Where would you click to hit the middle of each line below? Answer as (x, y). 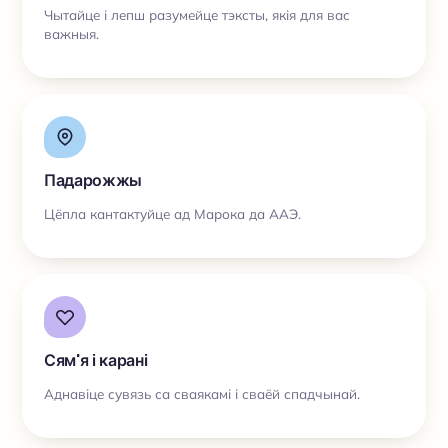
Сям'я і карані (96, 360)
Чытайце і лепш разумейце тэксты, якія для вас (197, 14)
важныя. (71, 33)
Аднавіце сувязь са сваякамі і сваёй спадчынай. (202, 393)
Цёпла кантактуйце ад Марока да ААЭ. (172, 213)
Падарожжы (93, 180)
